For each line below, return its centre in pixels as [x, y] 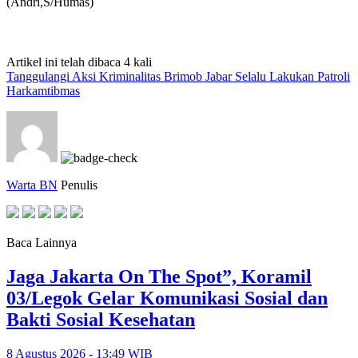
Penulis [79, 185]
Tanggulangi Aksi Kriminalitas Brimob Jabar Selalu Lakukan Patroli [178, 76]
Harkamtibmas [43, 90]
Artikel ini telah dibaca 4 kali [79, 62]
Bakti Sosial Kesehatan [101, 319]
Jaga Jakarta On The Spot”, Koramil [159, 276]
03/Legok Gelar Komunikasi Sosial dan [167, 298]
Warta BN [32, 185]
